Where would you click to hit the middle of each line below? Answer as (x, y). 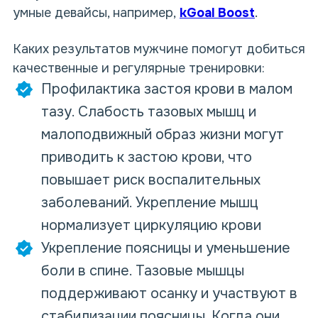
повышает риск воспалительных (151, 180)
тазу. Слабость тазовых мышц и (149, 112)
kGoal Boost (217, 13)
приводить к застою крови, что (147, 157)
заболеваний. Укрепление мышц (150, 203)
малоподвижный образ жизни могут (163, 135)
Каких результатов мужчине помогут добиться (159, 49)
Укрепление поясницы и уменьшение (166, 248)
